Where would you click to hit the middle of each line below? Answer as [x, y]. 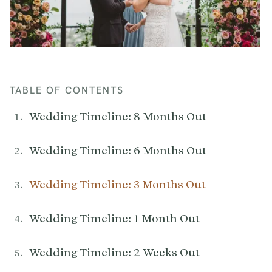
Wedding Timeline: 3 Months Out [117, 185]
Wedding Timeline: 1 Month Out [114, 219]
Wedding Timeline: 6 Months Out [118, 151]
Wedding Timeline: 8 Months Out [118, 117]
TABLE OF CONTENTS [67, 90]
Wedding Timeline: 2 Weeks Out [114, 253]
